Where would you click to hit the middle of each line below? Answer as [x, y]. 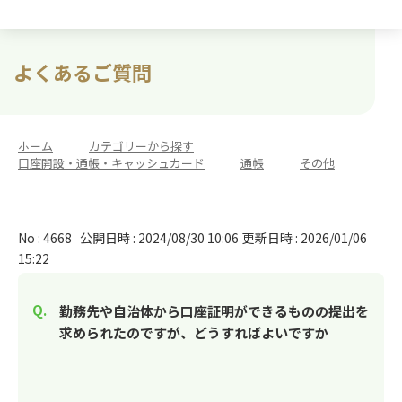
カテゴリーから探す [141, 146]
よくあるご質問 [83, 72]
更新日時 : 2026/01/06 [305, 238]
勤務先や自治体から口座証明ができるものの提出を [214, 311]
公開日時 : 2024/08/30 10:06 [159, 238]
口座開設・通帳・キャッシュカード [111, 163]
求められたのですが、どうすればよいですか [194, 332]
